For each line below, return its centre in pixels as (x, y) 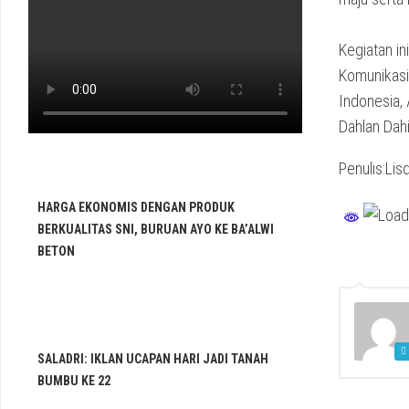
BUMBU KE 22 (74, 381)
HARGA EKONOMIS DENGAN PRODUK (136, 207)
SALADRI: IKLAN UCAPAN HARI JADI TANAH (153, 359)
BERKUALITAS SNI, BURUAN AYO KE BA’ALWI (156, 229)
